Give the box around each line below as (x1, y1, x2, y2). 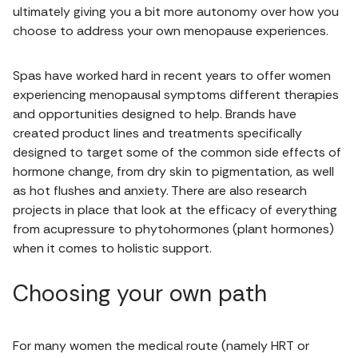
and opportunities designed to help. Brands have (13, 105, 296, 122)
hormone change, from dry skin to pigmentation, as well (13, 162, 334, 180)
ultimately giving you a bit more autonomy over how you (13, 2, 339, 20)
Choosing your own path (13, 278, 267, 308)
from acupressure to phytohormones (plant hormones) (13, 220, 334, 237)
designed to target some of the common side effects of (13, 143, 341, 161)
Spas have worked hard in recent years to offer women (13, 66, 331, 84)
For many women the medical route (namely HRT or (13, 336, 309, 354)
